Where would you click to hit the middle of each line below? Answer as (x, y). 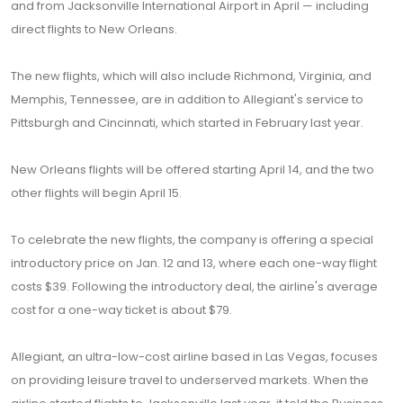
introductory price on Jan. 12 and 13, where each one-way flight (194, 263)
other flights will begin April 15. (96, 193)
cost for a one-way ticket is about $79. (121, 310)
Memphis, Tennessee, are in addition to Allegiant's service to (187, 99)
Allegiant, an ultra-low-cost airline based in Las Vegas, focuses (194, 357)
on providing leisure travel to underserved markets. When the (190, 380)
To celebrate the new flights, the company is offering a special (192, 240)
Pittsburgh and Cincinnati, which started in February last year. (187, 123)
